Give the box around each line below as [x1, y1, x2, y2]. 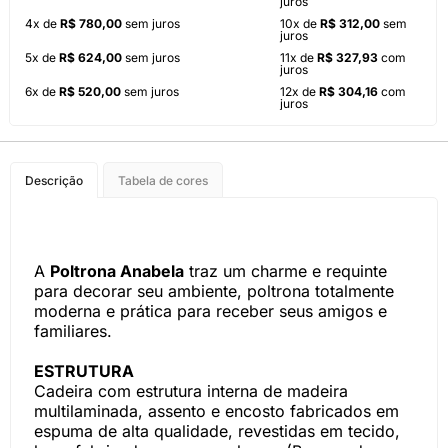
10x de [280, 16, 320, 31]
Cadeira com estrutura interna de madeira [34, 381, 348, 401]
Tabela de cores [118, 173, 208, 188]
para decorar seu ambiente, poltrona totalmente [34, 281, 394, 301]
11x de [280, 50, 317, 65]
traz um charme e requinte [184, 261, 387, 281]
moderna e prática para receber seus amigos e [34, 301, 387, 321]
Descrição [25, 173, 83, 188]
